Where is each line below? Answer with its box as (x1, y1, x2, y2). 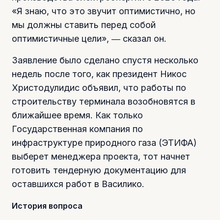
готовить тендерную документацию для (12, 165, 186, 175)
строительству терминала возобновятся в (12, 96, 195, 107)
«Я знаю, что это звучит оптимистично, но (12, 5, 195, 16)
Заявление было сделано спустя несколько (12, 55, 198, 65)
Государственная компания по (12, 123, 143, 134)
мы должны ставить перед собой (12, 19, 156, 30)
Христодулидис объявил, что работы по (12, 82, 186, 93)
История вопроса (12, 200, 82, 211)
